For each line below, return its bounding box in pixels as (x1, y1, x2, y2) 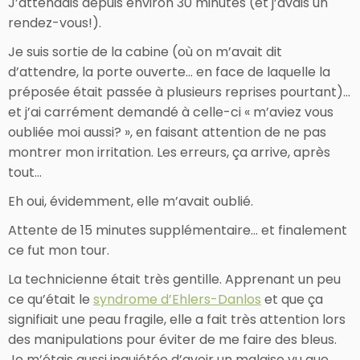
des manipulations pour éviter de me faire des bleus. (8, 329, 337, 349)
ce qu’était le (8, 289, 93, 309)
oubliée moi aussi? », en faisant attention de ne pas (8, 122, 326, 141)
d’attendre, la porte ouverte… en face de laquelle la (8, 62, 330, 81)
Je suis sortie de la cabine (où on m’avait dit (8, 42, 282, 61)
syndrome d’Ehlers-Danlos (93, 289, 261, 309)
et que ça (261, 289, 323, 309)
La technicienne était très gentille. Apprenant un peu (8, 269, 341, 288)
